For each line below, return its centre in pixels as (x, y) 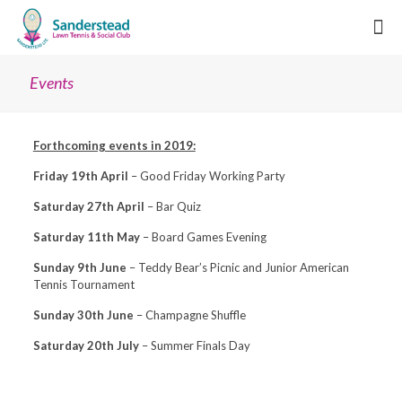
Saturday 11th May (86, 237)
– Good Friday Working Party (208, 176)
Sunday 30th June (84, 315)
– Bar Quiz (172, 206)
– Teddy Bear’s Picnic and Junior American (239, 267)
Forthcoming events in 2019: (114, 145)
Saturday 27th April (88, 206)
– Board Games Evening (203, 237)
